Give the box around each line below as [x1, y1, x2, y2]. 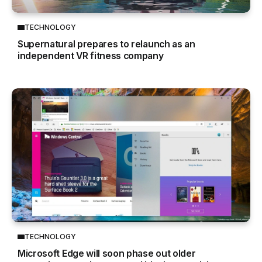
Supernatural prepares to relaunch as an [18, 39, 195, 50]
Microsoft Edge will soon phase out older [18, 248, 196, 260]
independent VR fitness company [18, 50, 164, 62]
